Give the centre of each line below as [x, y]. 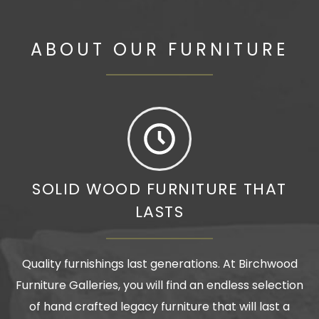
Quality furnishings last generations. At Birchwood [159, 264]
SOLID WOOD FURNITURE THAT [159, 189]
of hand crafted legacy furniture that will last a [159, 307]
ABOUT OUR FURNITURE [159, 50]
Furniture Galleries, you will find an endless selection [159, 286]
